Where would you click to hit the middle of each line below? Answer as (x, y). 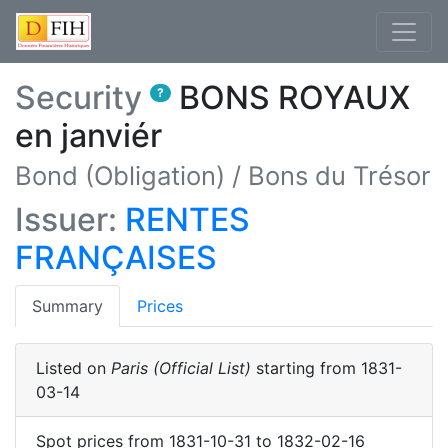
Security (78, 97)
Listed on (73, 368)
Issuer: (66, 219)
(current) (135, 305)
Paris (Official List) (181, 368)
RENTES (187, 219)
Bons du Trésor (339, 175)
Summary (67, 306)
